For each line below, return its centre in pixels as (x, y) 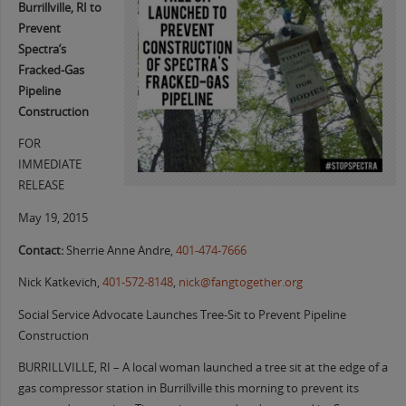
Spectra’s (42, 49)
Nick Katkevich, (60, 283)
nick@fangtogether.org (240, 283)
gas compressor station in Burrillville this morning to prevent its (188, 389)
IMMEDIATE (49, 165)
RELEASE (41, 186)
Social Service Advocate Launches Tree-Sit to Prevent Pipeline (182, 314)
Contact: (42, 250)
